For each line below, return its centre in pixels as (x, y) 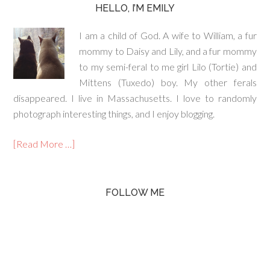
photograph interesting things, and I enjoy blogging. (114, 114)
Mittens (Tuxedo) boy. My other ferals (168, 82)
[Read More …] (44, 144)
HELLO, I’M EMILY (135, 8)
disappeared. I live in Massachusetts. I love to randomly (135, 98)
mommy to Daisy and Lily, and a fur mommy (168, 51)
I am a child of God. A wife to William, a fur (168, 35)
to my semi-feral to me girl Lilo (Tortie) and (168, 67)
